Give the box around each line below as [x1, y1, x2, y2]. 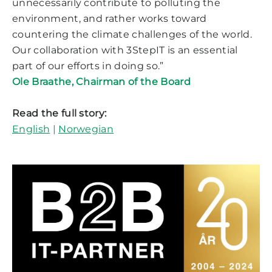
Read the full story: [12, 107, 107, 119]
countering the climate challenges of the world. [12, 28, 253, 40]
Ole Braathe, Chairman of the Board [12, 75, 191, 87]
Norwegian [58, 123, 114, 135]
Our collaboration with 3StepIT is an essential [12, 44, 238, 56]
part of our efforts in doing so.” [12, 59, 164, 72]
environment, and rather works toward [12, 12, 207, 24]
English [12, 123, 50, 135]
